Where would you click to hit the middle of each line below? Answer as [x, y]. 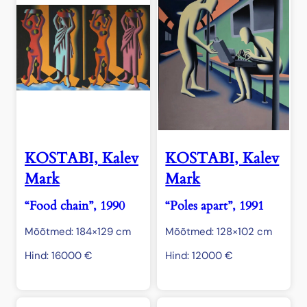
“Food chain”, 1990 [75, 206]
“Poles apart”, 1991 [215, 206]
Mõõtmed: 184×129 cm [78, 232]
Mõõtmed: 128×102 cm [219, 232]
